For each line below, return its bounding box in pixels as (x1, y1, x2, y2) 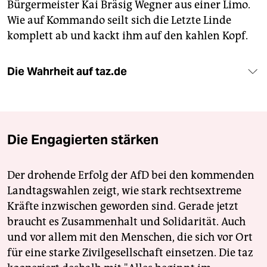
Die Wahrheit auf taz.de (7, 65, 127, 79)
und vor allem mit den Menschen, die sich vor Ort (7, 231, 253, 244)
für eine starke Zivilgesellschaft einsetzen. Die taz (7, 246, 253, 260)
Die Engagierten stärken (7, 131, 159, 148)
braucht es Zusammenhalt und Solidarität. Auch (7, 215, 246, 229)
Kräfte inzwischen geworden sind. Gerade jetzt (7, 200, 238, 213)
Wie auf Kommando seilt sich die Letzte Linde (7, 14, 231, 27)
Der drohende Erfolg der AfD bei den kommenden (7, 169, 254, 182)
